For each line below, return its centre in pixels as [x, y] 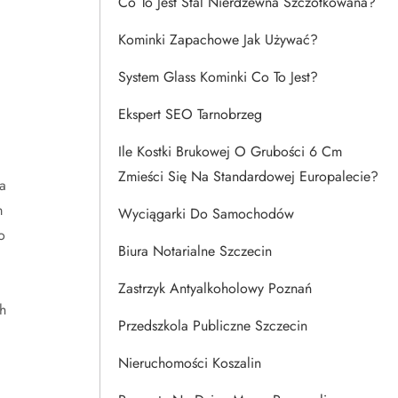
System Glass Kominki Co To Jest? [218, 77]
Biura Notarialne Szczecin [195, 251]
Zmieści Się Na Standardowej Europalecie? [248, 176]
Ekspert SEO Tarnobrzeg [190, 114]
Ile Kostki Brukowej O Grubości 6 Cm [230, 151]
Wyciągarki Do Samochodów [206, 214]
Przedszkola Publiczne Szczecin [213, 326]
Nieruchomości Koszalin [190, 363]
